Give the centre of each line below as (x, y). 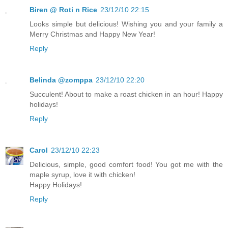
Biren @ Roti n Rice (63, 9)
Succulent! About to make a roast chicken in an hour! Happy (126, 94)
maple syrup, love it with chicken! (82, 174)
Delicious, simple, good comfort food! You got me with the (126, 164)
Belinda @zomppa (61, 80)
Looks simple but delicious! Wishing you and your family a (126, 24)
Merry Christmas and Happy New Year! (92, 34)
